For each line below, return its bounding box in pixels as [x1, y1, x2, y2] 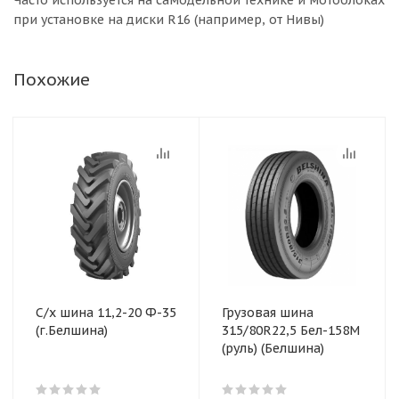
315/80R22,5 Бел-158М [222, 322, 360, 338]
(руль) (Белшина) [222, 340, 324, 356]
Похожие [13, 69, 90, 90]
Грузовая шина [222, 305, 313, 321]
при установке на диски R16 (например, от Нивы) [13, 12, 324, 28]
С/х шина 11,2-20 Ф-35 [36, 305, 176, 321]
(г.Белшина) [36, 322, 108, 338]
